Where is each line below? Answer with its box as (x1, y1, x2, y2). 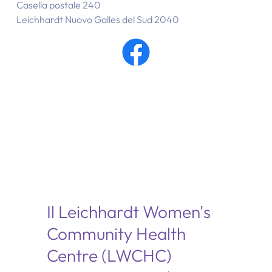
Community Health (46, 223, 186, 245)
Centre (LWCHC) (46, 245, 172, 267)
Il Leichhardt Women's (46, 201, 211, 223)
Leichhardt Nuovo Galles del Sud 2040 (16, 13, 179, 26)
